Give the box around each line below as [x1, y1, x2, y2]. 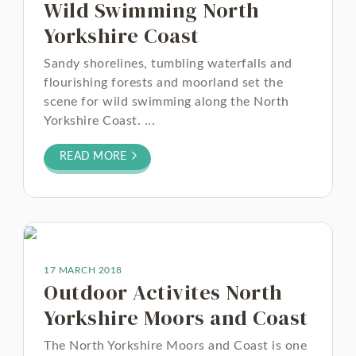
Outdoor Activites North [44, 278, 283, 307]
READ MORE [60, 151, 130, 162]
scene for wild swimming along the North [44, 95, 289, 108]
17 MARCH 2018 [44, 265, 122, 275]
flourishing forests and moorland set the [44, 76, 283, 89]
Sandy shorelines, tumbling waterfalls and [44, 57, 292, 70]
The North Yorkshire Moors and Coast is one [44, 339, 307, 352]
